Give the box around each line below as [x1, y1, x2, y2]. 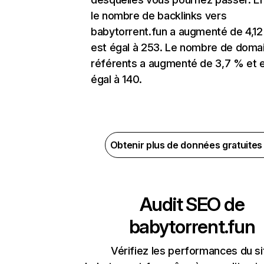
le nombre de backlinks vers [91, 9, 227, 22]
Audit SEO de [139, 193, 245, 216]
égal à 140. [91, 73, 143, 85]
